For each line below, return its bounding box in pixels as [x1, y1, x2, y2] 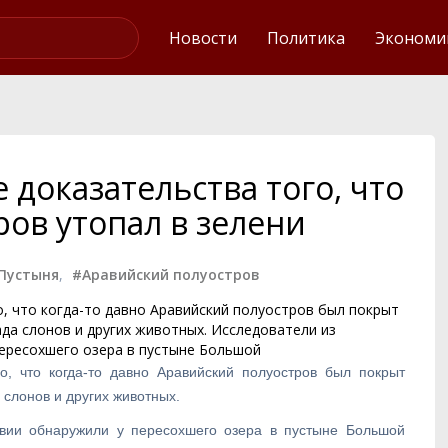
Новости [169, 26, 237, 49]
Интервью [305, 15, 376, 34]
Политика [267, 26, 345, 49]
